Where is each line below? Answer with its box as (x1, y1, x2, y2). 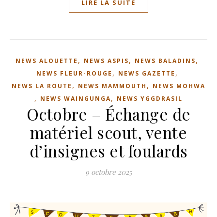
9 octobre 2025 (85, 167, 132, 177)
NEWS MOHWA (153, 82, 205, 90)
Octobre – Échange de (26, 103, 191, 124)
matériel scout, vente (30, 122, 187, 143)
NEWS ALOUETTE (15, 57, 78, 65)
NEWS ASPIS (84, 57, 129, 65)
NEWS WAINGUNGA (40, 94, 111, 103)
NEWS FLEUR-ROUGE (36, 69, 112, 77)
